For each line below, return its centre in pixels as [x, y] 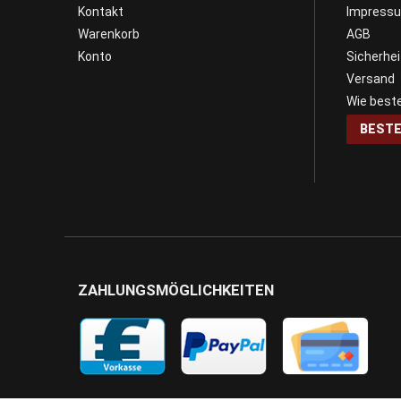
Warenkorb [109, 34]
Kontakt [101, 12]
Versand [371, 79]
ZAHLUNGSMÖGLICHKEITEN [176, 290]
